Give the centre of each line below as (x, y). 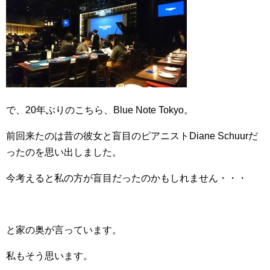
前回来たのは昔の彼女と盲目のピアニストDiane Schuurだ (132, 136)
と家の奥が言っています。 (64, 230)
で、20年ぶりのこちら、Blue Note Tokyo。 (100, 110)
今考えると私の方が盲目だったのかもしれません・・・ (127, 178)
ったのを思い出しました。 (64, 152)
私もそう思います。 (49, 256)
